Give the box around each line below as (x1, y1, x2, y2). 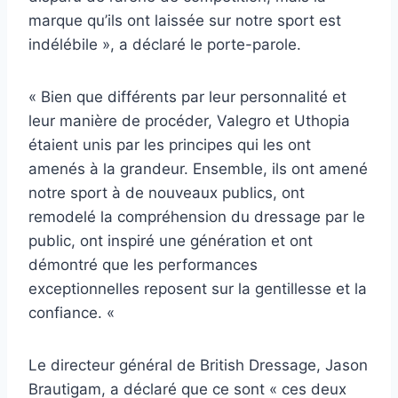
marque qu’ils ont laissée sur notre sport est (28, 11, 341, 29)
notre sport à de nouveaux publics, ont (28, 183, 305, 202)
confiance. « (28, 303, 119, 322)
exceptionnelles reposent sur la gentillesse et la (28, 279, 367, 298)
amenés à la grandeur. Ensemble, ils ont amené (28, 159, 368, 178)
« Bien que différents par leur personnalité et (28, 87, 346, 106)
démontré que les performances (28, 255, 258, 274)
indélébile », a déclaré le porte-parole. (28, 35, 301, 53)
